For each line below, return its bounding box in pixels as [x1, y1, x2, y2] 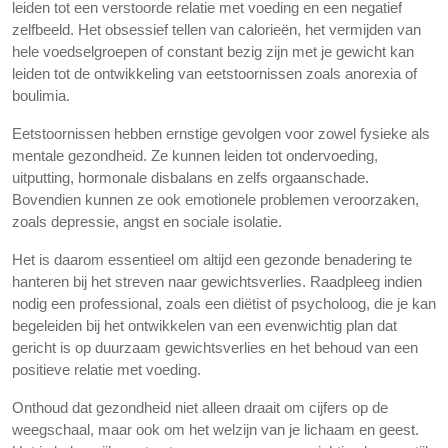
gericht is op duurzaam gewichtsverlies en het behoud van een [12, 339, 418, 356]
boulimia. [12, 87, 70, 104]
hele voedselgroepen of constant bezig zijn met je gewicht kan [12, 43, 414, 60]
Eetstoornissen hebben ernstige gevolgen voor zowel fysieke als [12, 125, 430, 142]
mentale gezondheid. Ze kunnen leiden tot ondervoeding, [12, 147, 378, 164]
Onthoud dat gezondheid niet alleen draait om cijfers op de [12, 399, 388, 416]
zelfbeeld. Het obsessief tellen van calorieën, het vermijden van [12, 21, 421, 38]
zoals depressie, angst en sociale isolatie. [12, 213, 282, 230]
